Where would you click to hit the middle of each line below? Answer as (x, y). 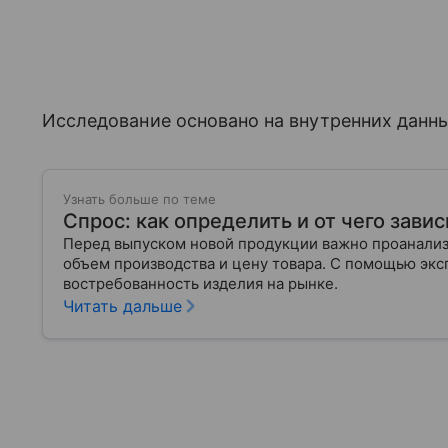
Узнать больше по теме (139, 199)
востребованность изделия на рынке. (200, 284)
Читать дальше (122, 306)
